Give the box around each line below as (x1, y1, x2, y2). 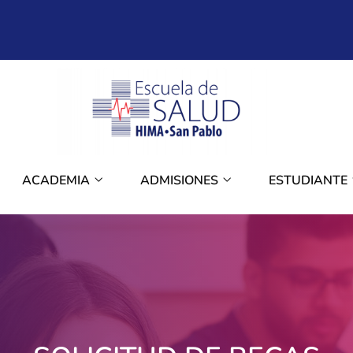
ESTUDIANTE (269, 172, 351, 190)
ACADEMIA (22, 172, 93, 190)
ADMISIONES (140, 172, 221, 190)
